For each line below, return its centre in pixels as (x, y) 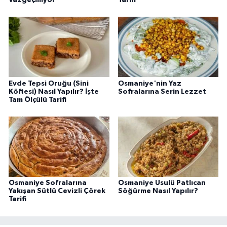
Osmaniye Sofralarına (48, 183)
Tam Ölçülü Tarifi (37, 100)
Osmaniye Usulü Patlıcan (162, 183)
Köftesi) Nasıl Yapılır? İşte (54, 91)
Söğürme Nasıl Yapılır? (158, 191)
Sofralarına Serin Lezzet (162, 91)
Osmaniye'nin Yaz (149, 83)
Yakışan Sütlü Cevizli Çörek (57, 191)
